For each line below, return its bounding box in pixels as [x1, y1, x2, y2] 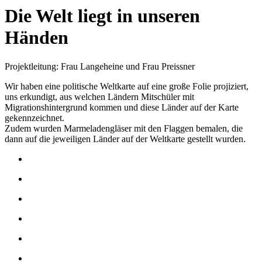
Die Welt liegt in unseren [5, 5, 200, 27]
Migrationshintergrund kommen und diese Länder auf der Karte [5, 102, 239, 112]
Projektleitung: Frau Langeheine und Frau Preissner [5, 61, 195, 71]
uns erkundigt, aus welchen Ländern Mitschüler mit [5, 91, 194, 102]
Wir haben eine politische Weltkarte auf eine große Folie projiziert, [5, 81, 249, 91]
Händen [5, 27, 68, 49]
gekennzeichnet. [5, 112, 64, 123]
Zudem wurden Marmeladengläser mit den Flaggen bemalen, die [5, 123, 243, 133]
